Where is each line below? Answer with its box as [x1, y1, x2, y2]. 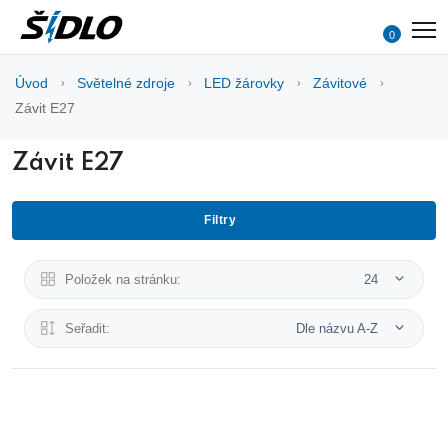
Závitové [313, 74, 367, 91]
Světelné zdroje [77, 74, 175, 91]
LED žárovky [204, 74, 284, 91]
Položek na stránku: [65, 271, 181, 287]
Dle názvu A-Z [296, 320, 382, 336]
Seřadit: [65, 320, 110, 336]
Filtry [204, 212, 236, 227]
